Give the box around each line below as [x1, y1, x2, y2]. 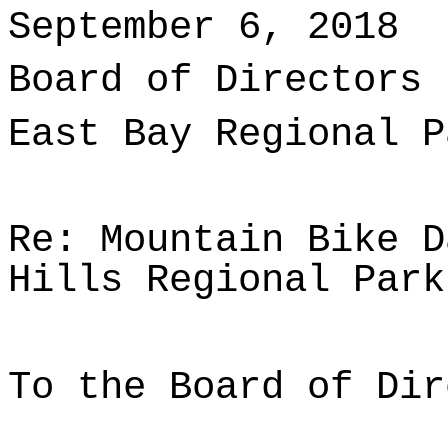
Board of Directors [8, 58, 422, 104]
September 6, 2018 [8, 5, 399, 50]
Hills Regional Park [8, 258, 445, 304]
